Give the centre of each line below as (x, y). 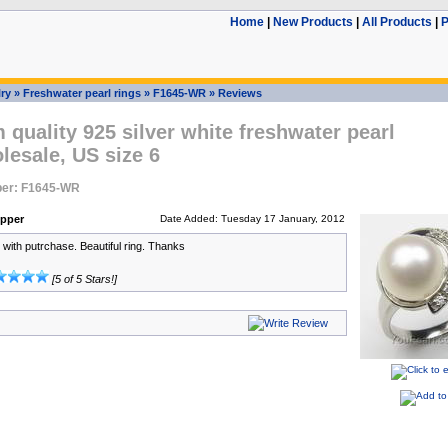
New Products (312, 22)
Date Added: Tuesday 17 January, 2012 (252, 218)
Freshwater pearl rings (81, 93)
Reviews (239, 93)
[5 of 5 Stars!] (82, 279)
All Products (396, 22)
